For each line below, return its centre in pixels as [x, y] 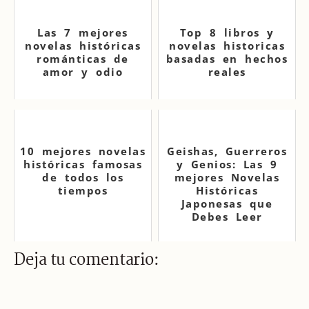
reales [227, 72]
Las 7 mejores [83, 32]
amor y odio [83, 72]
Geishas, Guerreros [227, 151]
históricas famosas [83, 164]
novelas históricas [83, 46]
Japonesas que [227, 203]
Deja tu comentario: [87, 260]
